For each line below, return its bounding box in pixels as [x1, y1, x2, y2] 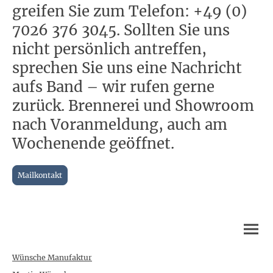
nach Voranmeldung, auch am [12, 115, 227, 134]
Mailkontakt [18, 170, 62, 180]
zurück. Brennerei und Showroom [12, 96, 254, 115]
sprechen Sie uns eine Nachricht [12, 58, 242, 77]
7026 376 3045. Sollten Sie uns [12, 20, 230, 40]
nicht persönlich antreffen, [12, 39, 207, 58]
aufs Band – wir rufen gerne [12, 77, 214, 96]
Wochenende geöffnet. [12, 133, 174, 153]
